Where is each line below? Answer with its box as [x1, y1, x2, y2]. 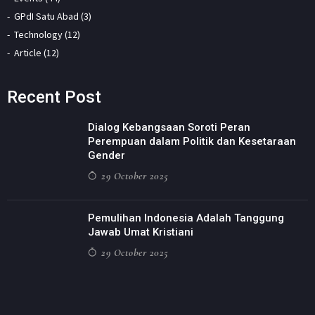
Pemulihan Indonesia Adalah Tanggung [88, 212, 284, 225]
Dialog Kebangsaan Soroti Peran [88, 121, 250, 134]
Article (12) [14, 46, 59, 60]
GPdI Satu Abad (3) [14, 10, 91, 23]
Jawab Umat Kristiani [88, 226, 193, 239]
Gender [88, 149, 125, 162]
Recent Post [7, 87, 101, 108]
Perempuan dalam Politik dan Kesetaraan [88, 135, 296, 148]
